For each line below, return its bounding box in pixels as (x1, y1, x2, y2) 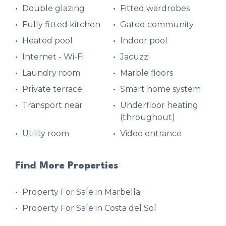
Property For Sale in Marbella (22, 187, 140, 197)
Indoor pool (120, 35, 167, 45)
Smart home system (120, 84, 201, 94)
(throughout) (120, 112, 175, 122)
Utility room (22, 128, 69, 138)
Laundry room (22, 68, 80, 78)
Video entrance (120, 128, 182, 138)
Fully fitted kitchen (22, 19, 100, 29)
